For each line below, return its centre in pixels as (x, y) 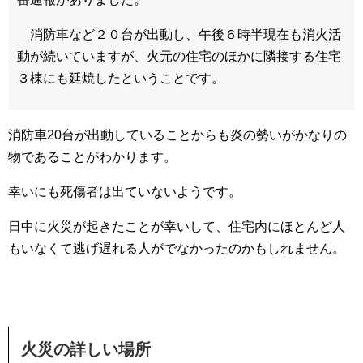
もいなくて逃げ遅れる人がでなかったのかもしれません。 (177, 248)
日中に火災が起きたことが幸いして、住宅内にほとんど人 (177, 226)
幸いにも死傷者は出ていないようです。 (125, 192)
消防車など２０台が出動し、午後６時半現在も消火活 (179, 34)
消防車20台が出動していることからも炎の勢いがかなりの (177, 135)
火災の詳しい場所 (86, 349)
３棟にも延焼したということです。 (121, 78)
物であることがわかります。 (92, 157)
